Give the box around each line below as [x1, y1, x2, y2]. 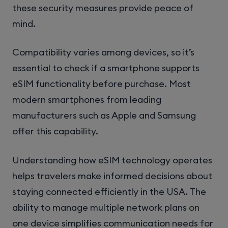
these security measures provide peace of [12, 2, 193, 14]
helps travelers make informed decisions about [12, 169, 212, 182]
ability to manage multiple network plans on [12, 201, 199, 213]
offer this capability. [12, 125, 98, 137]
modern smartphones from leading [12, 94, 161, 106]
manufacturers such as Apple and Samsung [12, 109, 196, 122]
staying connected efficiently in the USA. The [12, 185, 206, 197]
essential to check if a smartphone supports [12, 62, 199, 74]
